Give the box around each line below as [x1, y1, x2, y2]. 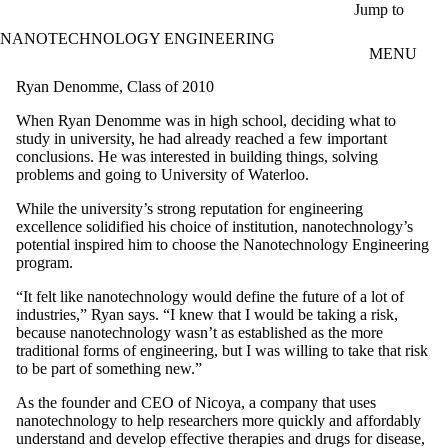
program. [16, 253, 73, 271]
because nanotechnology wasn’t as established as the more [16, 323, 383, 341]
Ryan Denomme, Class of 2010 [16, 77, 214, 95]
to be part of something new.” [16, 359, 202, 377]
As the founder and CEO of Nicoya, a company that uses [16, 393, 376, 411]
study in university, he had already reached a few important [16, 129, 387, 147]
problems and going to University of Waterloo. [16, 165, 309, 183]
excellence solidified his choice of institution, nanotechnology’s [16, 217, 413, 235]
